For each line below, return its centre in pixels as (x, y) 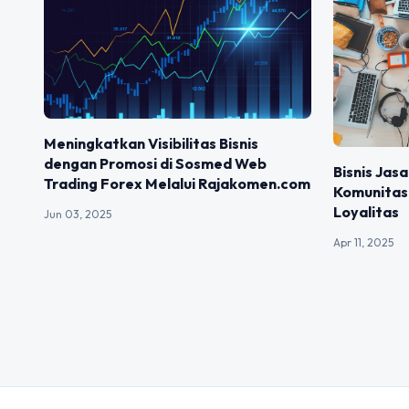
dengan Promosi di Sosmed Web (155, 163)
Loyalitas (367, 211)
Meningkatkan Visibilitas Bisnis (151, 143)
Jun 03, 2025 (78, 214)
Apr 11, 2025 (364, 242)
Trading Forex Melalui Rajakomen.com (177, 183)
